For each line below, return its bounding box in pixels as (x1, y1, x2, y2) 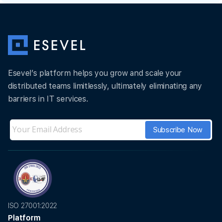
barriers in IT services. (8, 94, 88, 104)
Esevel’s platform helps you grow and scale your (8, 68, 182, 78)
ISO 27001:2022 (8, 201, 57, 210)
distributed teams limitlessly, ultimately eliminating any (8, 81, 202, 91)
